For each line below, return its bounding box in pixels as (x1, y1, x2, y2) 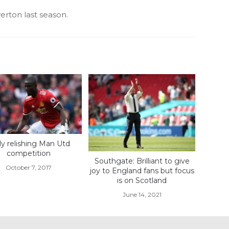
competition (6, 148, 51, 158)
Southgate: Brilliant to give (94, 156, 190, 166)
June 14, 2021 (122, 190, 162, 198)
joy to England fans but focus (89, 166, 194, 175)
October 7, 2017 (5, 163, 52, 171)
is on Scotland (117, 175, 167, 185)
